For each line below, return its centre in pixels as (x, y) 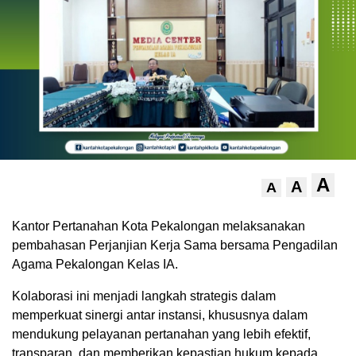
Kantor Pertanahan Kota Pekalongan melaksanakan (159, 226)
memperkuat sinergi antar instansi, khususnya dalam (160, 315)
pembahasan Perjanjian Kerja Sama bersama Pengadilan (175, 245)
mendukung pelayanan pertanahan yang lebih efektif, (161, 334)
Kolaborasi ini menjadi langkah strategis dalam (144, 296)
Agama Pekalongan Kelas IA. (95, 264)
